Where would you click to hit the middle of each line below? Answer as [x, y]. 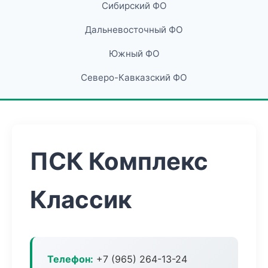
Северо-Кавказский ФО [134, 77]
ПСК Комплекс [119, 161]
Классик [81, 200]
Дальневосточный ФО [134, 30]
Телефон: [70, 259]
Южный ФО [134, 54]
